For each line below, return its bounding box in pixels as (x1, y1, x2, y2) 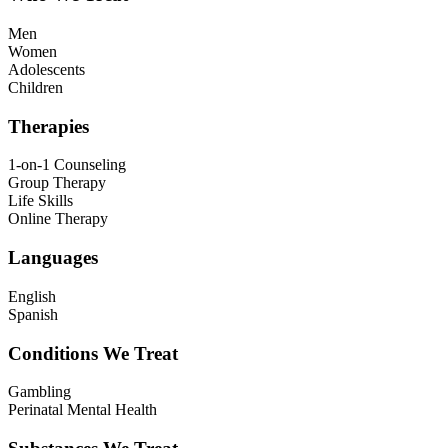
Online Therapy (8, 210, 108, 228)
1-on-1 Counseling (8, 156, 126, 174)
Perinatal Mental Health (8, 401, 157, 419)
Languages (8, 247, 98, 269)
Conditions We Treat (8, 342, 178, 364)
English (8, 287, 56, 305)
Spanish (8, 305, 58, 323)
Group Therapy (8, 174, 106, 192)
